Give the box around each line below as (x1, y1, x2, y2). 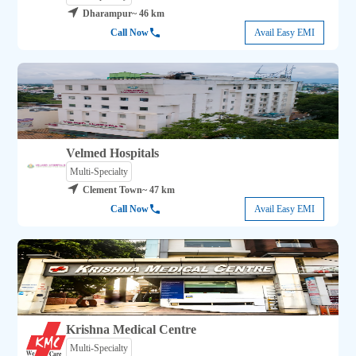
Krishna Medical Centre (66, 323, 197, 337)
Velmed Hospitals (66, 146, 160, 161)
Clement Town (83, 184, 143, 196)
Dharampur (83, 8, 133, 20)
